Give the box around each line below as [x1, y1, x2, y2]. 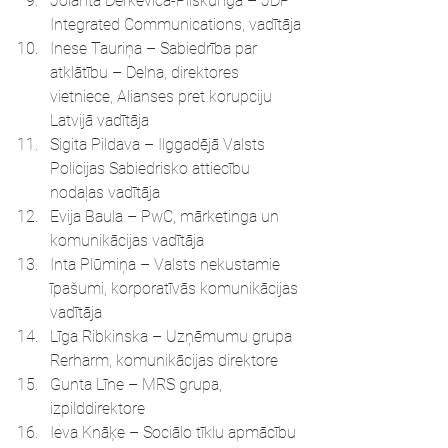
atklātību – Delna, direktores [50, 63, 243, 82]
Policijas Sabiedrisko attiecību [50, 159, 254, 178]
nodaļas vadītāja [50, 183, 160, 202]
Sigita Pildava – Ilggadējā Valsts [50, 135, 269, 154]
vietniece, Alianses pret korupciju [50, 87, 276, 106]
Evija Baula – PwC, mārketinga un [50, 207, 283, 226]
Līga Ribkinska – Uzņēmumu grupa [50, 327, 296, 346]
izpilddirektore [50, 399, 145, 418]
